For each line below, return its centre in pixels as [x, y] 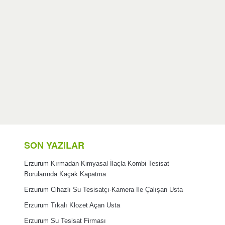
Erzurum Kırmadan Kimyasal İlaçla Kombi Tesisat [96, 163]
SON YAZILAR [54, 145]
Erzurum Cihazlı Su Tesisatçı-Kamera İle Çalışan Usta [103, 190]
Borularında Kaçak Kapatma [65, 174]
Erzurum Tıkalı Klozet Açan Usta [72, 205]
